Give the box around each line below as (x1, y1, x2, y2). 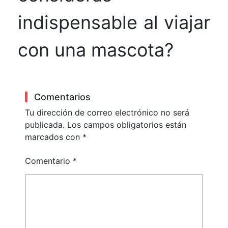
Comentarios (34, 92, 91, 103)
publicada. (25, 120, 65, 130)
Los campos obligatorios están (67, 120, 187, 130)
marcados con (25, 132, 83, 142)
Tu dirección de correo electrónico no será (25, 107, 190, 118)
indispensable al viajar (18, 11, 210, 34)
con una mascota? (18, 39, 174, 62)
